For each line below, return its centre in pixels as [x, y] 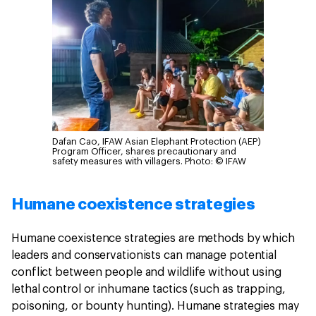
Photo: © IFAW [215, 162]
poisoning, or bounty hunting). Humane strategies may [155, 306]
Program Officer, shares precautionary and [144, 152]
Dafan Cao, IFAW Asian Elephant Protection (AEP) [157, 142]
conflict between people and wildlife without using [146, 273]
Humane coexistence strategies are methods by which [153, 239]
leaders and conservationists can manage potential [144, 256]
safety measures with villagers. [117, 162]
